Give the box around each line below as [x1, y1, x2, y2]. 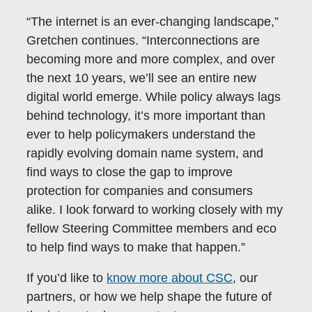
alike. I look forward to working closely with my [26, 203, 283, 217]
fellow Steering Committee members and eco [26, 221, 277, 236]
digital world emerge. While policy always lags [26, 90, 281, 104]
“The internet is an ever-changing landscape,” [26, 15, 279, 29]
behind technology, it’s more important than [26, 109, 266, 123]
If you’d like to [26, 271, 107, 286]
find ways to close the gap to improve [26, 165, 233, 180]
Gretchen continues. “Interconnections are [26, 33, 260, 48]
